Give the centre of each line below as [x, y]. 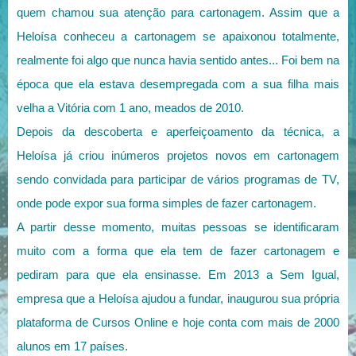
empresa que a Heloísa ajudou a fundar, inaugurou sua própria [178, 299]
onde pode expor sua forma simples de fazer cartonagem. [166, 203]
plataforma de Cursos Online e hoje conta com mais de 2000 [178, 323]
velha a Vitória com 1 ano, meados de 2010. [132, 108]
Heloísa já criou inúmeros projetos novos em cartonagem [178, 156]
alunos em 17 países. [74, 346]
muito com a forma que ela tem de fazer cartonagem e [178, 251]
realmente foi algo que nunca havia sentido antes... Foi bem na [178, 60]
